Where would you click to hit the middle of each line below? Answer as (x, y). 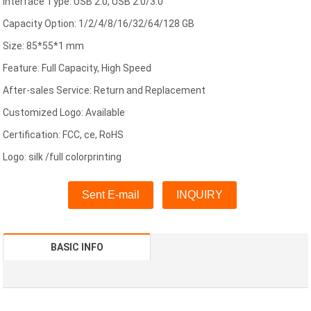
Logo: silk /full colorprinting (62, 157)
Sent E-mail (110, 195)
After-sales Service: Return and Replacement (104, 91)
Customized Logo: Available (64, 113)
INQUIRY (199, 195)
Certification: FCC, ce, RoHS (64, 135)
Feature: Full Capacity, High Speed (77, 68)
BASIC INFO (77, 247)
